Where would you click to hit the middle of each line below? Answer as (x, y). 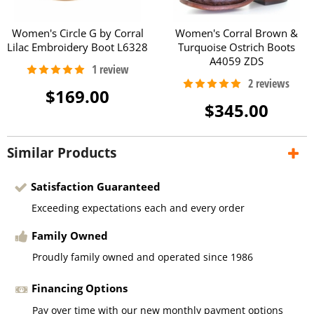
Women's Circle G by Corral (77, 33)
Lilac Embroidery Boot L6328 (78, 47)
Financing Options (80, 288)
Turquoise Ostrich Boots (236, 47)
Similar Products (62, 152)
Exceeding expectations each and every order (138, 208)
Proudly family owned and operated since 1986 (143, 257)
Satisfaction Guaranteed (96, 186)
